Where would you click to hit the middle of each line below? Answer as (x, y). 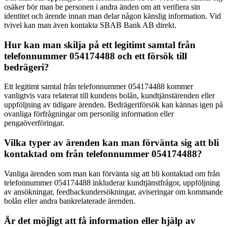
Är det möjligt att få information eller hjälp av (100, 220)
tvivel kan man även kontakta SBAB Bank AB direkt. (90, 25)
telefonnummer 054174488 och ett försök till (96, 56)
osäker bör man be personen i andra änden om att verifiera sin (102, 7)
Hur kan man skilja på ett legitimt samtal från (100, 45)
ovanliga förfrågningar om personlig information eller (89, 114)
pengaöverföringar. (34, 123)
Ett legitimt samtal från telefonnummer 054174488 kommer (99, 87)
